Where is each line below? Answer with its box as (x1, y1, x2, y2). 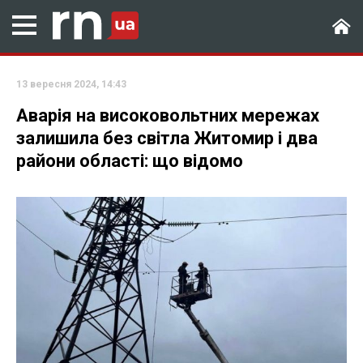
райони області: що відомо (16, 151, 243, 171)
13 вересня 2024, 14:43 (16, 79, 126, 90)
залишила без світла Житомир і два (16, 128, 318, 148)
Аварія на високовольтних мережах (16, 105, 319, 126)
